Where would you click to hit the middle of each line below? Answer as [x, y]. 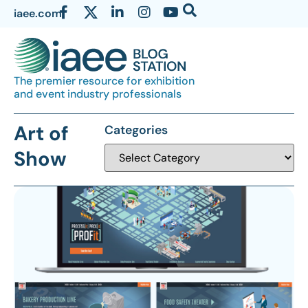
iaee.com [38, 13]
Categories [136, 130]
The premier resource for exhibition [104, 81]
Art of [41, 134]
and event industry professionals [98, 94]
